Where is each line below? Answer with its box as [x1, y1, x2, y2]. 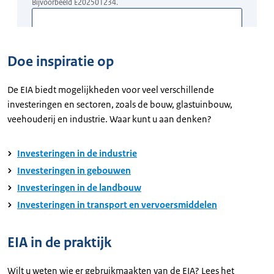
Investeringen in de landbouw [17, 181, 141, 193]
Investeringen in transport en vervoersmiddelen [17, 198, 217, 210]
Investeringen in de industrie [17, 147, 137, 159]
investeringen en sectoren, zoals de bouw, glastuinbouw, [7, 98, 232, 110]
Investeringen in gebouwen [17, 164, 131, 176]
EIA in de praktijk [7, 233, 111, 251]
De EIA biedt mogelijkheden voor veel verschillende [7, 83, 214, 95]
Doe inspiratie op [7, 52, 114, 70]
